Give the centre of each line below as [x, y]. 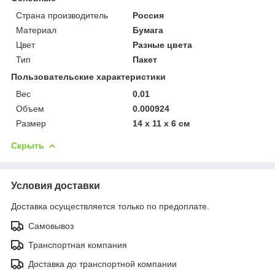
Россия [149, 15]
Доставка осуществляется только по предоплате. [110, 206]
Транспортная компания [78, 245]
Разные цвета [163, 45]
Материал [36, 30]
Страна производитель [62, 15]
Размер [31, 123]
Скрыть [28, 145]
